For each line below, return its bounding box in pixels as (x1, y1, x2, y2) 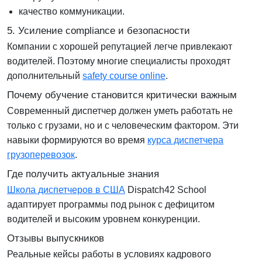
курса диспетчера (147, 135, 223, 146)
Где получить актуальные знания (7, 168, 159, 180)
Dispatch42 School (125, 185, 206, 195)
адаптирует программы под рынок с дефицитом (7, 199, 215, 210)
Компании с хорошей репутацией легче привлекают (7, 42, 232, 52)
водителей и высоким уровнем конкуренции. (7, 214, 200, 225)
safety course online (82, 71, 166, 81)
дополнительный (7, 71, 82, 81)
